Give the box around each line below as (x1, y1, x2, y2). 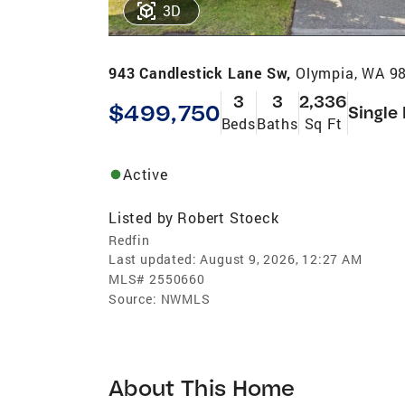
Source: (108, 289, 157, 307)
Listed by (108, 207, 174, 227)
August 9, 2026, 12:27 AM (200, 250, 363, 268)
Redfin (108, 231, 150, 249)
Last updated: (108, 250, 197, 268)
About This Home (108, 372, 296, 401)
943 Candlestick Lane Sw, (108, 62, 296, 82)
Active (123, 164, 168, 184)
